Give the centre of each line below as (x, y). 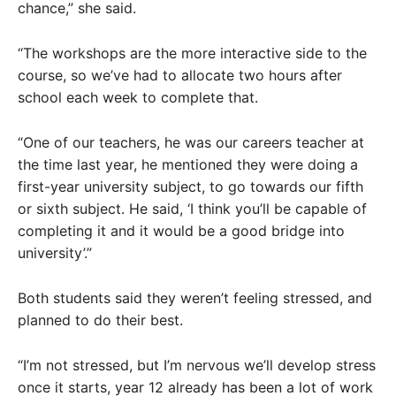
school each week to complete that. (138, 97)
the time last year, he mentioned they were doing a (188, 164)
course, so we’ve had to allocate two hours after (180, 75)
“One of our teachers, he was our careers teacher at (191, 142)
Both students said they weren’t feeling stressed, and (195, 298)
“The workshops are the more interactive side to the (192, 53)
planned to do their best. (100, 320)
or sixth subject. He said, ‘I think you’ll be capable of (192, 209)
